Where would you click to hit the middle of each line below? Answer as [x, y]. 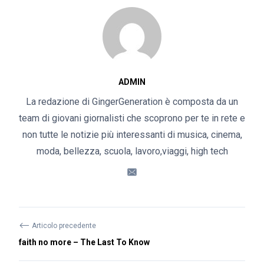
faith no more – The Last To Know [84, 242]
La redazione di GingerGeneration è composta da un [132, 102]
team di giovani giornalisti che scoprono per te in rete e [132, 118]
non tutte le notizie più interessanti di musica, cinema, [132, 135]
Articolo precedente [63, 226]
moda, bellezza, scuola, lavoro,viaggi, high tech [132, 151]
